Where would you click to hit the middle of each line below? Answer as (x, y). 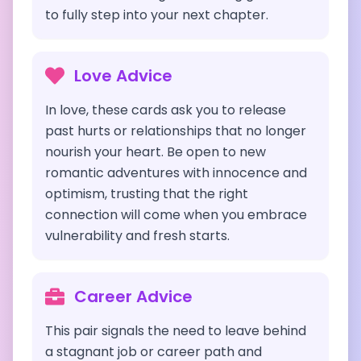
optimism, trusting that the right (147, 194)
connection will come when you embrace (176, 215)
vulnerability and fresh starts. (137, 236)
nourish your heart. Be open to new (156, 152)
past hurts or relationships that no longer (176, 131)
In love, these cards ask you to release (166, 110)
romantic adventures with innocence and (176, 173)
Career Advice (133, 297)
